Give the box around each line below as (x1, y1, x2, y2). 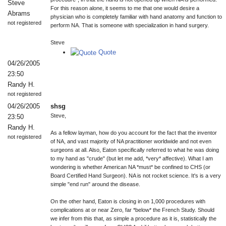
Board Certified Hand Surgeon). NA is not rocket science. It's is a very (50, 173, 221, 179)
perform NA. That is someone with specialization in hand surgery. (50, 22, 209, 28)
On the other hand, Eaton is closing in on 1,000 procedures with (50, 198, 205, 204)
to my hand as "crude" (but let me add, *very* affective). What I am (50, 155, 213, 161)
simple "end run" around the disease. (50, 181, 140, 187)
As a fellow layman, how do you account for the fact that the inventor (50, 130, 217, 136)
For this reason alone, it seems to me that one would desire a (50, 5, 199, 11)
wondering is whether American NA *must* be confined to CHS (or (50, 164, 210, 170)
